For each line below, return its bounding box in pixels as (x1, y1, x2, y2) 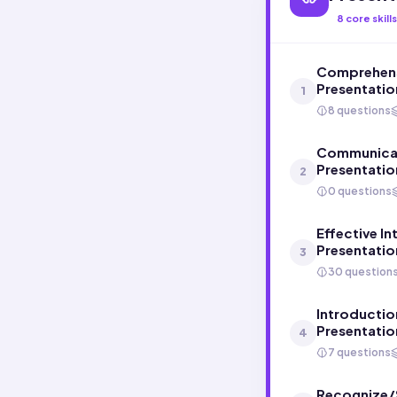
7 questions (328, 346, 391, 359)
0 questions (328, 184, 392, 198)
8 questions (328, 104, 391, 117)
